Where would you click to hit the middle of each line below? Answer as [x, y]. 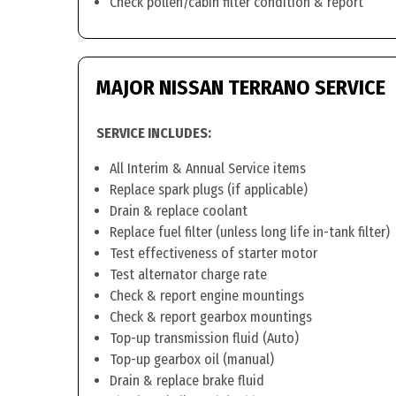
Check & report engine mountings [207, 296]
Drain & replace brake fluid [187, 381]
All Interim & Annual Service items [208, 168]
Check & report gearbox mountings [211, 317]
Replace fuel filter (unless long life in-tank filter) [250, 232]
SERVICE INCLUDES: [154, 133]
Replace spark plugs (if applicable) [209, 190]
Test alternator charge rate [188, 274]
